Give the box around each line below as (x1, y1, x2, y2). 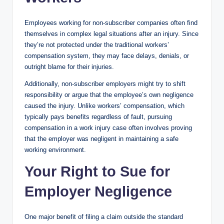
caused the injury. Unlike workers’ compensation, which (24, 101, 184, 109)
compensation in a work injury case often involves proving (24, 123, 192, 131)
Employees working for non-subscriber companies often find (24, 18, 197, 26)
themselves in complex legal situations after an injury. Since (24, 29, 198, 37)
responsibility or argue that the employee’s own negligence (24, 90, 193, 98)
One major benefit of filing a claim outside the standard (24, 212, 183, 220)
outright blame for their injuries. (24, 62, 114, 70)
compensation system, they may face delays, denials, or (24, 51, 189, 59)
